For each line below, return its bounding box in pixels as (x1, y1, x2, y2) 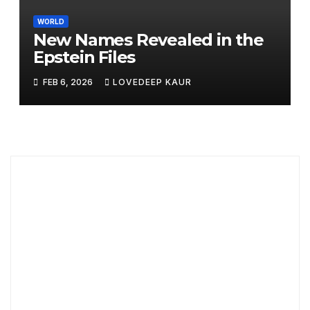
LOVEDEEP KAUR (112, 76, 192, 87)
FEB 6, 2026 (40, 76, 95, 87)
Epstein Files (33, 47, 136, 68)
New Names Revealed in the (33, 30, 264, 51)
